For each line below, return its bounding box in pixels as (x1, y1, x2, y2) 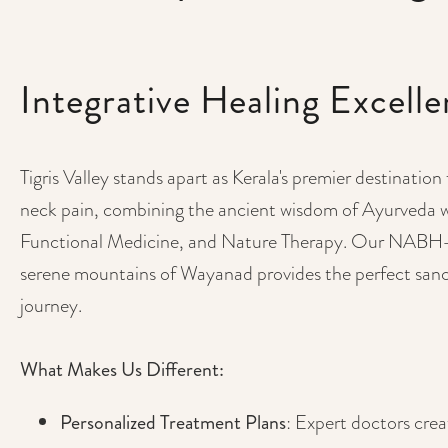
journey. (20, 291, 82, 319)
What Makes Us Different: (20, 355, 224, 384)
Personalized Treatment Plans (60, 408, 286, 437)
